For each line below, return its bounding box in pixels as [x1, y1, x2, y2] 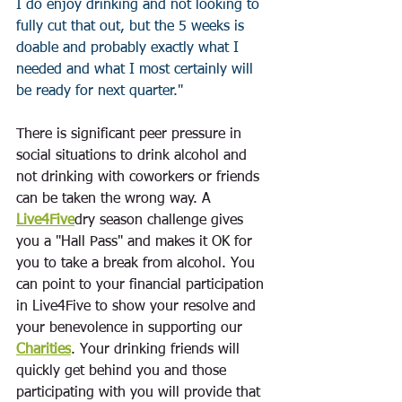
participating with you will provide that [16, 386, 265, 400]
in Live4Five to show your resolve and [16, 300, 260, 314]
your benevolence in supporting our [16, 321, 247, 336]
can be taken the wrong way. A [16, 192, 215, 206]
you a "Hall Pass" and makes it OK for [16, 235, 257, 249]
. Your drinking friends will [71, 343, 244, 357]
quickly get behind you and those [16, 364, 231, 379]
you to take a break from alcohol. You [16, 257, 259, 271]
